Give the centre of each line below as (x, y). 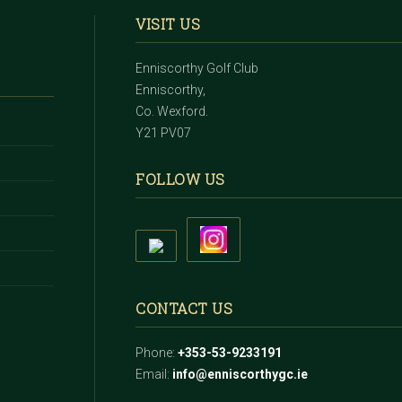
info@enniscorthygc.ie (240, 374)
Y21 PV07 (164, 133)
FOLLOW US (180, 179)
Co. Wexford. (172, 111)
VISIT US (168, 24)
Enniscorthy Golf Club (197, 68)
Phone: (157, 353)
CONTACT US (184, 308)
